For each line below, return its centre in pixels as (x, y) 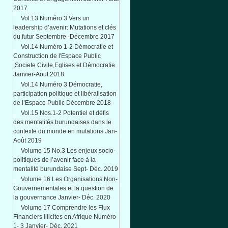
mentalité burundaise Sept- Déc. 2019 (66, 169)
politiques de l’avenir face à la (54, 160)
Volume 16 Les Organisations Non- (69, 179)
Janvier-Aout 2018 (39, 74)
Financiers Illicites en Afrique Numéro (65, 217)
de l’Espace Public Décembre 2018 (62, 103)
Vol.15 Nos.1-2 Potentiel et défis (65, 113)
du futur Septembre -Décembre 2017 (64, 37)
